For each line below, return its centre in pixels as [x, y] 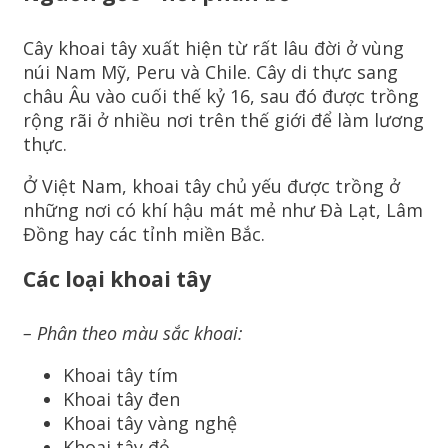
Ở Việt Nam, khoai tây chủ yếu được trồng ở [211, 185]
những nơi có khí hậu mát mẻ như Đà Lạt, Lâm [223, 209]
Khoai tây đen [121, 399]
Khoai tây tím [120, 375]
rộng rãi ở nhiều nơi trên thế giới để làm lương [223, 119]
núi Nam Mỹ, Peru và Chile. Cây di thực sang [210, 71]
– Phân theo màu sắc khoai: [133, 333]
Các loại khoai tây [117, 278]
